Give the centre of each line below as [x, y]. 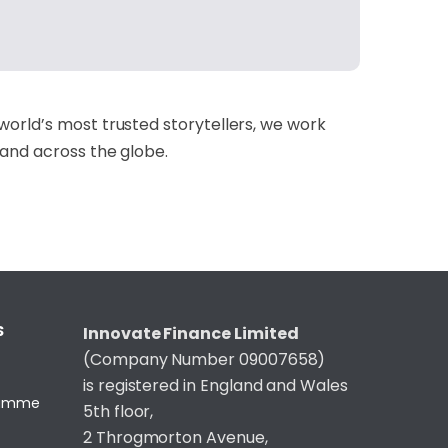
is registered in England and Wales [215, 385]
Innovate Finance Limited [191, 333]
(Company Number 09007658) [204, 359]
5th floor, [118, 411]
